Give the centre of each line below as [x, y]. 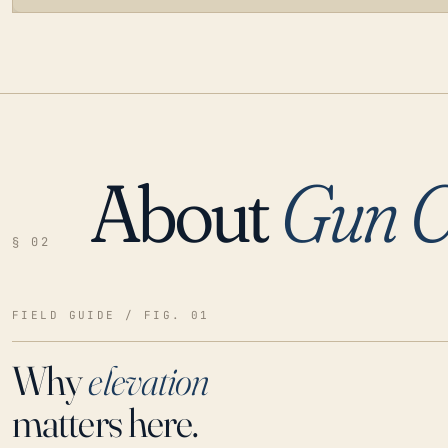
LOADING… [72, 198]
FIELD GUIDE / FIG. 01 [111, 314]
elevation [148, 380]
